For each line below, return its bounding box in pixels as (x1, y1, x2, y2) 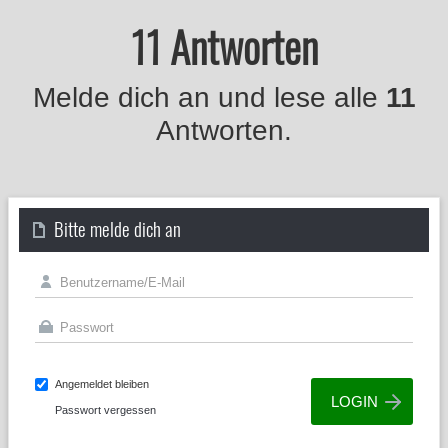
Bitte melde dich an (54, 214, 181, 242)
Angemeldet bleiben (55, 378, 149, 390)
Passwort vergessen (55, 404, 156, 416)
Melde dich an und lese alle (32, 82, 386, 113)
